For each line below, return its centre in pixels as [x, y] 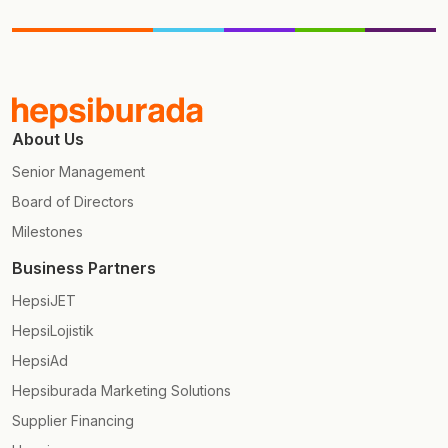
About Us [48, 139]
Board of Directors [73, 202]
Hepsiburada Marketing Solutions [121, 391]
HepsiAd [40, 361]
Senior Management [78, 172]
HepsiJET [44, 301]
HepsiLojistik [53, 331]
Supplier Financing [73, 421]
